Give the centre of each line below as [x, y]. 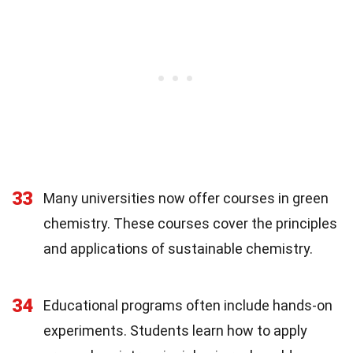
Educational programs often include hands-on [188, 306]
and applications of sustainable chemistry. [178, 249]
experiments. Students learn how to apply [175, 331]
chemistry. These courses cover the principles [190, 224]
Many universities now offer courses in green [186, 199]
